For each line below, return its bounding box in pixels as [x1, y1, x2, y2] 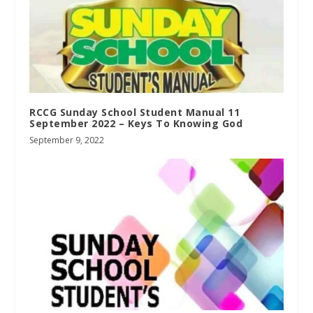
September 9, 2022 [29, 133, 105, 146]
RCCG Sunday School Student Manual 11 [29, 105, 240, 119]
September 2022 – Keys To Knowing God [29, 116, 243, 130]
